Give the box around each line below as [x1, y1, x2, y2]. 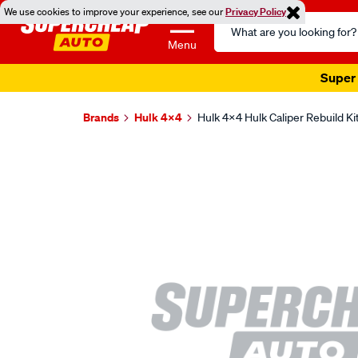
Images [81, 145, 156, 173]
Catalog [213, 32, 257, 48]
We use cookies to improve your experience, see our [4, 5, 225, 18]
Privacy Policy [225, 5, 286, 18]
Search [213, 13, 253, 29]
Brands [83, 109, 119, 125]
